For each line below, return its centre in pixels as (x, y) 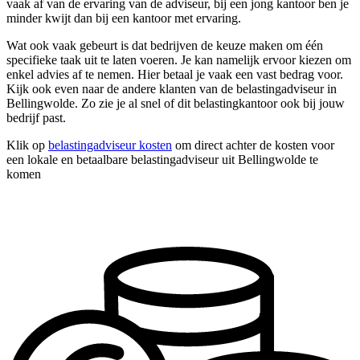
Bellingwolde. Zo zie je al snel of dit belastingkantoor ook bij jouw (176, 104)
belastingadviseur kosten (110, 145)
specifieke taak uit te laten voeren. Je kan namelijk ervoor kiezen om (179, 60)
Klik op (27, 145)
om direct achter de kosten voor (253, 145)
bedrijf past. (36, 118)
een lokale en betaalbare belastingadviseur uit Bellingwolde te (162, 160)
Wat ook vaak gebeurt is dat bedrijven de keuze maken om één (165, 46)
